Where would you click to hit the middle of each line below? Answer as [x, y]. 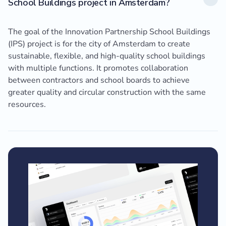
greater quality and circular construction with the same [107, 93]
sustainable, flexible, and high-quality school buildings [107, 56]
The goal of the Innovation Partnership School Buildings [109, 32]
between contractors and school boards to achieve [99, 80]
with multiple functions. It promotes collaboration [98, 68]
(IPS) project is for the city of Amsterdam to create [99, 44]
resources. [27, 105]
